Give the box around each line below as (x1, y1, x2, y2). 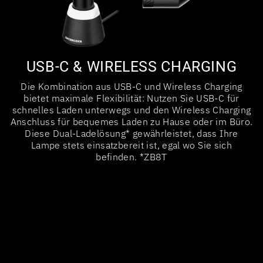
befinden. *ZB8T (96, 150, 167, 163)
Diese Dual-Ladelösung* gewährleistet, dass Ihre (25, 127, 238, 139)
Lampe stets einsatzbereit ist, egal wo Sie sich (31, 139, 232, 151)
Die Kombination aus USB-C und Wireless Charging (21, 80, 242, 92)
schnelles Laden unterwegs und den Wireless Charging (12, 103, 251, 116)
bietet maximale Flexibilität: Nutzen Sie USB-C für (23, 92, 240, 104)
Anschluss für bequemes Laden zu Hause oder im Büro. (10, 115, 253, 127)
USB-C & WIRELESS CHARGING (26, 58, 237, 75)
